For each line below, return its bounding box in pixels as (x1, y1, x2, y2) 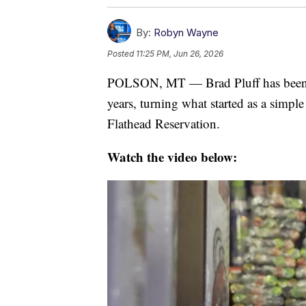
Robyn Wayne (154, 26, 219, 40)
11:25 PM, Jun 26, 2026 (136, 48, 223, 59)
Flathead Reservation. (107, 115, 220, 133)
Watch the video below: (107, 148, 237, 167)
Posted (107, 48, 136, 59)
